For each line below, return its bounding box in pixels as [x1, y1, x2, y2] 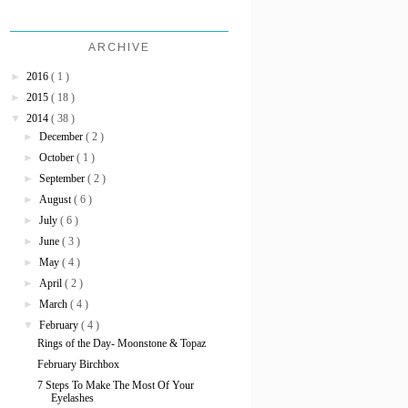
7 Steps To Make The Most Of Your [36, 378, 194, 392]
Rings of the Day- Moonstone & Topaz [36, 336, 206, 350]
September [39, 171, 88, 185]
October [39, 150, 77, 164]
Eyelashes [50, 391, 94, 404]
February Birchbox [36, 357, 119, 371]
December [39, 129, 87, 143]
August [39, 192, 75, 206]
